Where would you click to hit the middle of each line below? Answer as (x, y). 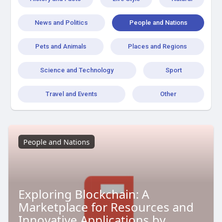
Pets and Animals (60, 46)
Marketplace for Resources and (106, 207)
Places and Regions (158, 46)
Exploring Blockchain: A (83, 194)
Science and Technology (77, 70)
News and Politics (61, 23)
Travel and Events (72, 94)
